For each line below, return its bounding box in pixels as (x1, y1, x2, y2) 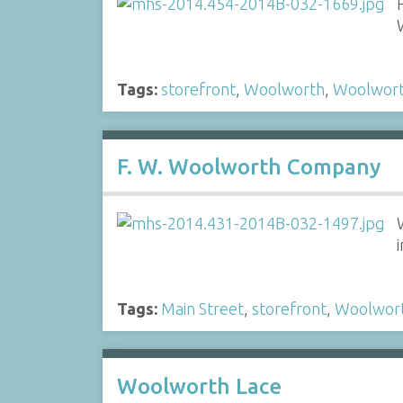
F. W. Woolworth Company (116, 155, 381, 179)
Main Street (160, 299, 244, 318)
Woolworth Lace (116, 373, 282, 399)
